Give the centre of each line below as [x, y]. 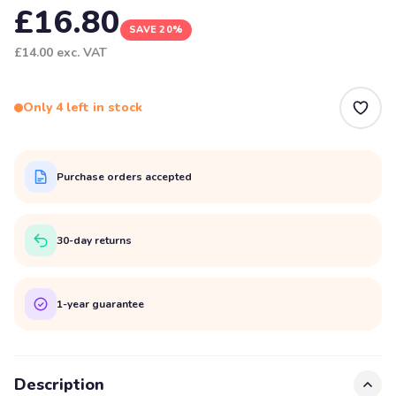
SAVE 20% [156, 30]
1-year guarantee [100, 304]
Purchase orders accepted [124, 176]
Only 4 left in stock [83, 107]
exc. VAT [80, 53]
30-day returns [94, 240]
